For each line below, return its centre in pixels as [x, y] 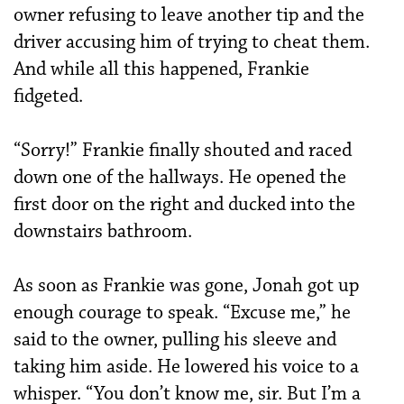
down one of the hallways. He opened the [180, 177]
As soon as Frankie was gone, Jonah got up [186, 285]
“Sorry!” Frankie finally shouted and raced [183, 150]
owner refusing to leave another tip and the [189, 15]
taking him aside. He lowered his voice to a [186, 367]
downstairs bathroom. [103, 231]
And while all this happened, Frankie [161, 69]
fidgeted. [48, 96]
